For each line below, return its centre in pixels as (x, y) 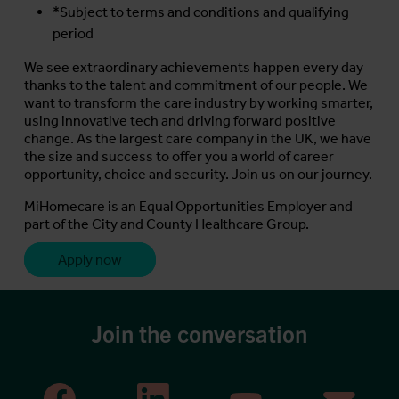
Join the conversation (199, 333)
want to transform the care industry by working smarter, (199, 103)
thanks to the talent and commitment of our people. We (196, 85)
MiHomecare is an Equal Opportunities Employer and (188, 207)
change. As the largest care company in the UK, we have (198, 139)
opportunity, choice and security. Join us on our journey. (198, 175)
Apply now (90, 260)
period (73, 34)
